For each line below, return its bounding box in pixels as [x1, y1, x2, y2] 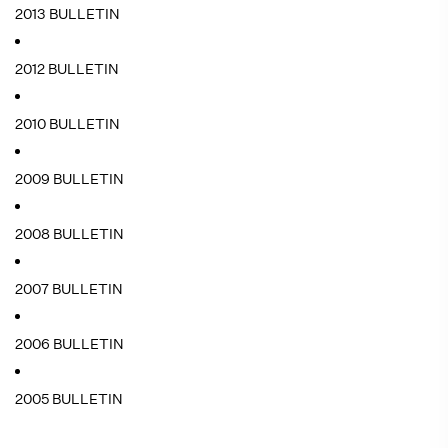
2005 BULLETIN [15, 390, 123, 408]
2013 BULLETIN [15, 5, 120, 23]
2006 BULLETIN [15, 335, 124, 353]
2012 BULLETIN [15, 60, 119, 78]
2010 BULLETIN [15, 115, 120, 133]
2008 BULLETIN [15, 225, 124, 243]
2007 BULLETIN [15, 280, 123, 298]
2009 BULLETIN [15, 170, 124, 188]
